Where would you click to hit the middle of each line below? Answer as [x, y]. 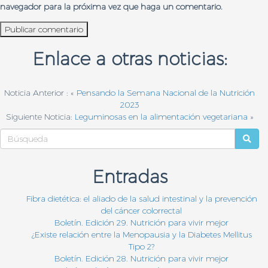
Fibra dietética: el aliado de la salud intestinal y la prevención [141, 198]
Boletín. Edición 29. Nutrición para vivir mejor [141, 222]
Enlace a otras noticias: [130, 59]
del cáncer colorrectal [141, 210]
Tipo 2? [141, 246]
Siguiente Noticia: [40, 116]
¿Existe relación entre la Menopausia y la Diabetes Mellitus [141, 234]
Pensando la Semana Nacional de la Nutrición [166, 92]
